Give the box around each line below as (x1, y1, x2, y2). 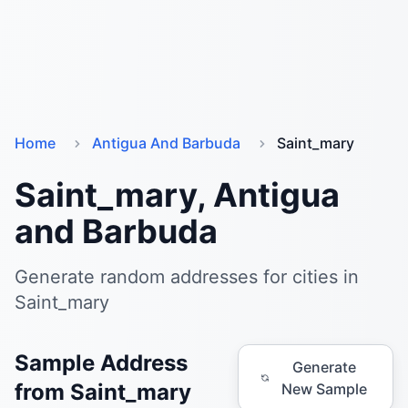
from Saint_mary (15, 379, 191, 405)
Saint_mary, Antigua (15, 175, 340, 215)
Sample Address (15, 350, 188, 376)
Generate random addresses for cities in (15, 266, 359, 288)
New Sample (280, 380, 367, 398)
